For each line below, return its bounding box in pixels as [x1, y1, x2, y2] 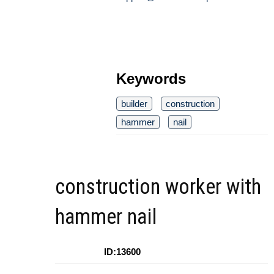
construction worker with [55, 174, 261, 200]
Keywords [116, 70, 186, 87]
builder [121, 98, 147, 109]
